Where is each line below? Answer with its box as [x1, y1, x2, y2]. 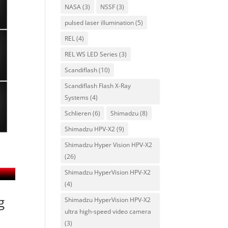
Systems [65, 93, 89, 102]
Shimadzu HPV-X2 [65, 125, 116, 133]
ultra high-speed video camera [65, 207, 152, 216]
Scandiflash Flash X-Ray [65, 81, 131, 90]
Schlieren [65, 109, 92, 118]
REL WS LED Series [65, 50, 118, 59]
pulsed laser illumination [65, 18, 134, 27]
